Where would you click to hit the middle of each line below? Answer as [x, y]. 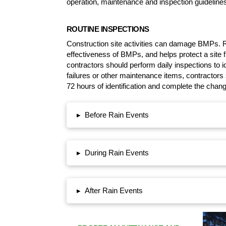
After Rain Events [114, 190]
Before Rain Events [117, 115]
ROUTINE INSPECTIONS [108, 29]
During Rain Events [117, 152]
